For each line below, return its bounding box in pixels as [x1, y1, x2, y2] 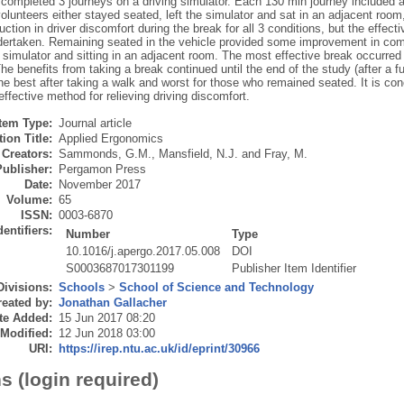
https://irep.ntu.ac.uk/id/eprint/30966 [58, 342, 260, 356]
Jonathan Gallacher [58, 296, 167, 310]
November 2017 [58, 178, 141, 192]
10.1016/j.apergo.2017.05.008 [66, 244, 221, 259]
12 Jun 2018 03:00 [58, 326, 155, 341]
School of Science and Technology [118, 280, 314, 295]
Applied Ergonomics [58, 132, 163, 146]
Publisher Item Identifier [232, 262, 357, 276]
